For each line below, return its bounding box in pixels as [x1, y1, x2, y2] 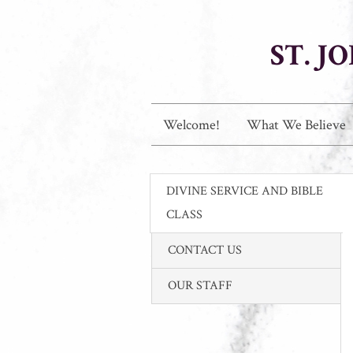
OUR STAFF [168, 277, 232, 294]
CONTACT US [168, 242, 242, 258]
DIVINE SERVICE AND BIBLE [166, 183, 323, 199]
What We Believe [247, 116, 346, 134]
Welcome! [163, 116, 220, 134]
